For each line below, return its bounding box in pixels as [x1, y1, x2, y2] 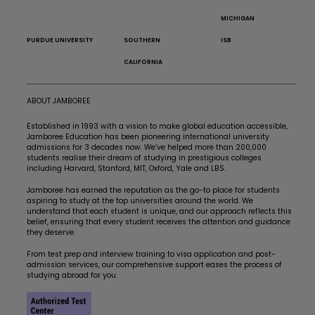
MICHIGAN [220, 13, 255, 22]
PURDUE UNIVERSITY [27, 35, 94, 44]
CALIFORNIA [124, 57, 162, 66]
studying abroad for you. [27, 269, 118, 281]
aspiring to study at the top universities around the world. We [27, 195, 254, 206]
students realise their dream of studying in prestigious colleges [27, 152, 262, 163]
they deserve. [27, 226, 76, 238]
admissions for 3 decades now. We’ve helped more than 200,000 [27, 141, 267, 153]
